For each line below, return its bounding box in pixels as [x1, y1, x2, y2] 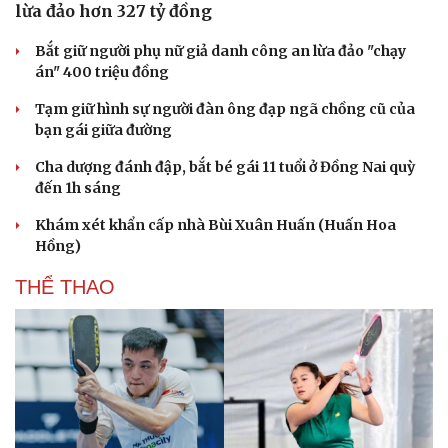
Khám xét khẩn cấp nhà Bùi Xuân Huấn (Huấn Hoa [35, 216, 396, 234]
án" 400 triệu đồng [35, 63, 169, 81]
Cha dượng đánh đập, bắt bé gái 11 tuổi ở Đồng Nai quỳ [35, 158, 415, 176]
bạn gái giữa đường [35, 121, 172, 139]
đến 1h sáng [35, 179, 121, 197]
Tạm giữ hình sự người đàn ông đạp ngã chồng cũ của [35, 100, 415, 118]
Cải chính [15, 424, 80, 441]
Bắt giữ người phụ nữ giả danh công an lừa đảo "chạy [35, 42, 406, 60]
